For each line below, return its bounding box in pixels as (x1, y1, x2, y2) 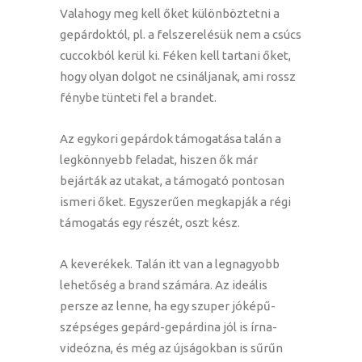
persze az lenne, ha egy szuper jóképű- (60, 299, 276, 314)
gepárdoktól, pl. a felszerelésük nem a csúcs (60, 27, 301, 42)
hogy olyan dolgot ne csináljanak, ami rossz (60, 69, 296, 84)
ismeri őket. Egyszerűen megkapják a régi (60, 195, 291, 209)
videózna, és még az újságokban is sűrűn (60, 341, 283, 356)
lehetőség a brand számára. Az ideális (60, 278, 267, 293)
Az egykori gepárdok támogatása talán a (60, 132, 281, 146)
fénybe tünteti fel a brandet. (60, 90, 217, 105)
